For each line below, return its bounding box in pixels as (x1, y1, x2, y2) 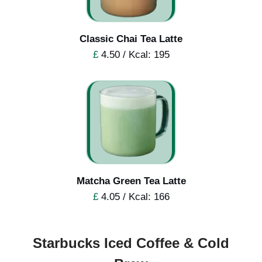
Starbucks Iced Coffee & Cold (33, 235, 229, 251)
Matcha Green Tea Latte (76, 175, 186, 187)
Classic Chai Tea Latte (80, 33, 182, 44)
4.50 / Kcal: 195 (98, 49, 170, 60)
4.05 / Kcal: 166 (98, 191, 170, 202)
